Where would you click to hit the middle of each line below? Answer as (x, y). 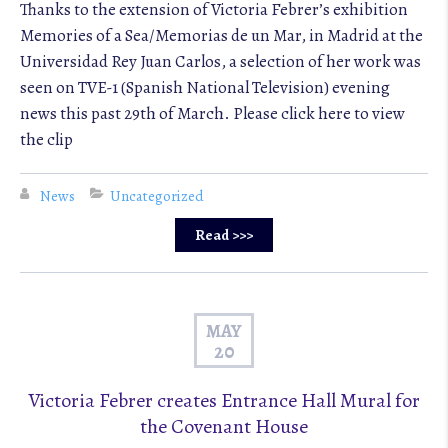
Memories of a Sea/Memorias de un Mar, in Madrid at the (221, 35)
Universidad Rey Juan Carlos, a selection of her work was (220, 61)
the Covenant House (224, 426)
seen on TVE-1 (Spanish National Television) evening (205, 87)
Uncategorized (157, 196)
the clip (46, 139)
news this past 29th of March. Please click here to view (212, 113)
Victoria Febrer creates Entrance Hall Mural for (224, 400)
